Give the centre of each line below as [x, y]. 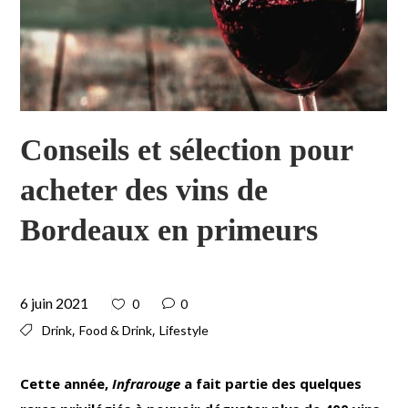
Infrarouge [147, 383]
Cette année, [66, 383]
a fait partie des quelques [271, 383]
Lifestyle [184, 330]
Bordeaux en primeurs [169, 229]
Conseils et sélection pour [187, 149]
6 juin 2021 [55, 302]
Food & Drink [116, 330]
